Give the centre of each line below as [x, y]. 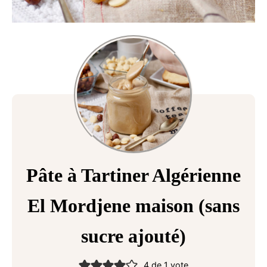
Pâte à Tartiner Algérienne [133, 175]
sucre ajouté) [133, 236]
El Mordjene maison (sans [133, 205]
